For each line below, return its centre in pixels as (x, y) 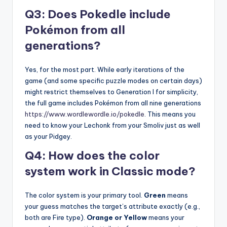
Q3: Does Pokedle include (98, 14)
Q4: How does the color (92, 156)
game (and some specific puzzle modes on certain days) (113, 81)
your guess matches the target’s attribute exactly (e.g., (112, 206)
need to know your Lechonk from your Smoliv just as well (112, 125)
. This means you (170, 114)
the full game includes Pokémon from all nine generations (113, 103)
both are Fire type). (56, 218)
